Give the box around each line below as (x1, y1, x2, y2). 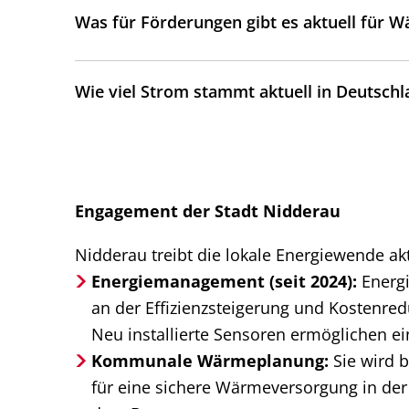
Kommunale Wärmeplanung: (90, 348, 329, 372)
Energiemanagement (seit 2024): (90, 268, 357, 292)
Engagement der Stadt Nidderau (75, 199, 341, 223)
